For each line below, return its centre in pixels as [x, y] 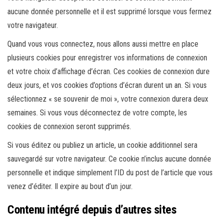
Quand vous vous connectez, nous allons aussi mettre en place [103, 44]
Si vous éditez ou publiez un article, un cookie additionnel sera [102, 145]
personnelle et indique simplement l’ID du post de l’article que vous [110, 173]
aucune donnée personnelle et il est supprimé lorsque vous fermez [110, 12]
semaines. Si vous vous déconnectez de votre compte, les [97, 113]
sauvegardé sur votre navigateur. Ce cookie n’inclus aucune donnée [109, 159]
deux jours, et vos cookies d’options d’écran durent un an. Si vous [107, 85]
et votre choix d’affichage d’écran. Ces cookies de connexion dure [109, 71]
